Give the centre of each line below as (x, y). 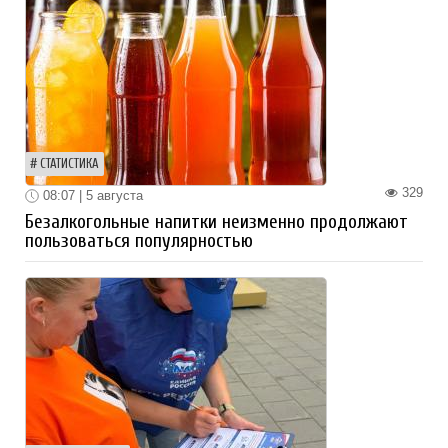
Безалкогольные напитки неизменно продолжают (216, 222)
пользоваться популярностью (139, 241)
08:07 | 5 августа (91, 195)
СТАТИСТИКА (69, 163)
